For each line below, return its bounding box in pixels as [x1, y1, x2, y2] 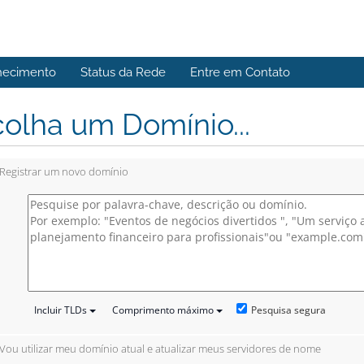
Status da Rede [80, 65, 166, 80]
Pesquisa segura [251, 302, 327, 317]
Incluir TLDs [34, 303, 88, 318]
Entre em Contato [190, 65, 290, 80]
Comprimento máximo [112, 303, 214, 318]
